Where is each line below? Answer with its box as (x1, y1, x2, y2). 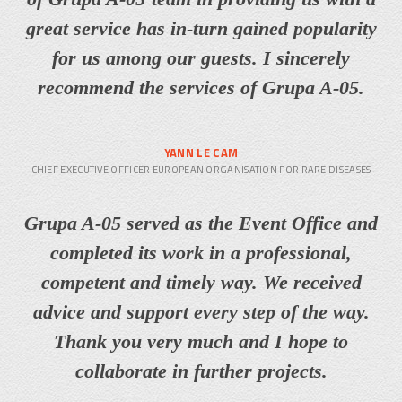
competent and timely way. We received (40, 270, 362, 293)
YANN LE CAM (163, 143, 239, 162)
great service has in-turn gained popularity (25, 16, 377, 39)
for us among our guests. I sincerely (52, 46, 350, 69)
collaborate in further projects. (74, 359, 328, 382)
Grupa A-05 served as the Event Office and (24, 211, 378, 234)
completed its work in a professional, (50, 240, 352, 264)
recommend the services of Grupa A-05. (38, 75, 364, 99)
